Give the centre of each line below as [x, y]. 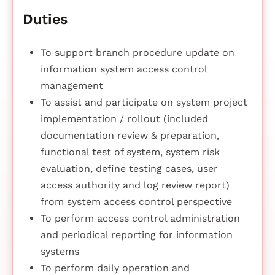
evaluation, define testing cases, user [129, 169]
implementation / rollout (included [124, 119]
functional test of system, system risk [130, 152]
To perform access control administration [140, 219]
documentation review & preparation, [130, 136]
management [72, 86]
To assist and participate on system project [144, 103]
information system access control [123, 69]
